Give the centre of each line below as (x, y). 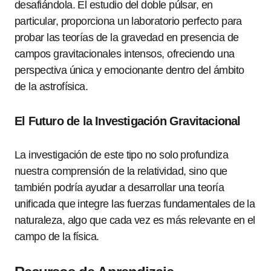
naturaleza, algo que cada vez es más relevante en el (135, 220)
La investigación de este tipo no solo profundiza (122, 155)
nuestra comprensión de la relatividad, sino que (121, 171)
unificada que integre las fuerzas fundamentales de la (135, 204)
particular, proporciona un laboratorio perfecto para (128, 21)
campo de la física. (57, 237)
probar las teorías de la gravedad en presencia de (127, 38)
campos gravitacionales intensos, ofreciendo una (125, 54)
